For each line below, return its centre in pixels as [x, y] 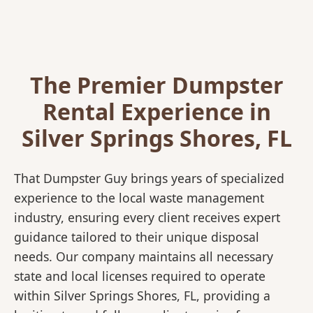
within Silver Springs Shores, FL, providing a [142, 296]
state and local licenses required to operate [140, 276]
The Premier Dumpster [156, 85]
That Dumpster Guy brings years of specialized [149, 179]
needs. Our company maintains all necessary [144, 257]
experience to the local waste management [139, 198]
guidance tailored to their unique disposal [137, 237]
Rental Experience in [156, 112]
